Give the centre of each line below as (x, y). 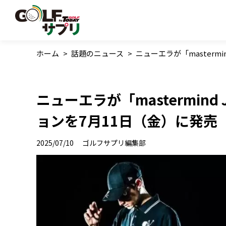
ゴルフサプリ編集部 (114, 143)
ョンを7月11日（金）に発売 (127, 121)
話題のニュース (97, 53)
